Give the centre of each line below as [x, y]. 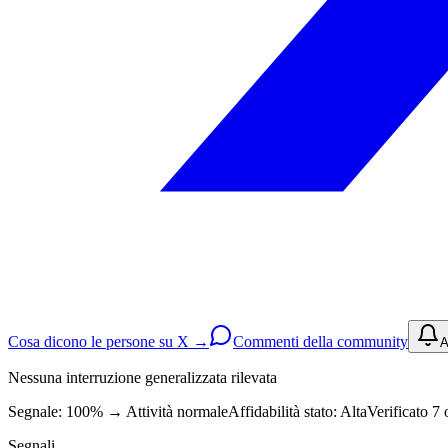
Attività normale [177, 411]
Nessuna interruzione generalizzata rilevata [142, 377]
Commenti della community [320, 341]
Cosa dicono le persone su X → [108, 341]
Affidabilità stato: [282, 411]
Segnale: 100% [55, 411]
